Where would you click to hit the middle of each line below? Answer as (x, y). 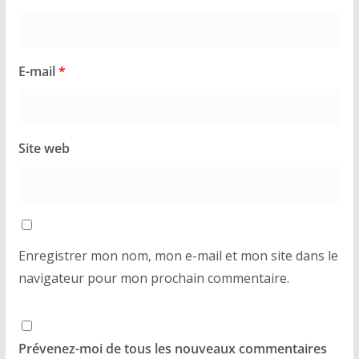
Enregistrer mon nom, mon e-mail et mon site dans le (178, 256)
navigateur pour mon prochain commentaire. (153, 278)
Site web (44, 149)
